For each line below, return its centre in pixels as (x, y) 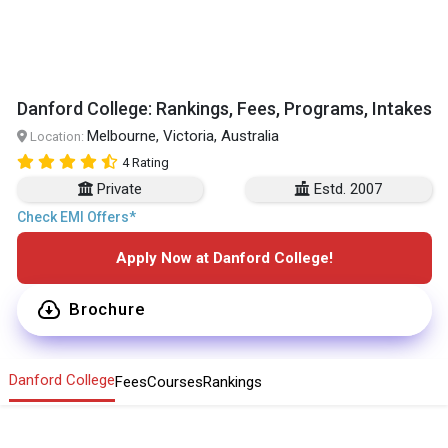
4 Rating (145, 162)
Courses (175, 381)
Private (119, 188)
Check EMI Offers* (76, 216)
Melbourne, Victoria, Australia (182, 135)
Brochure (107, 309)
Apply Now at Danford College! (224, 257)
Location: (56, 136)
